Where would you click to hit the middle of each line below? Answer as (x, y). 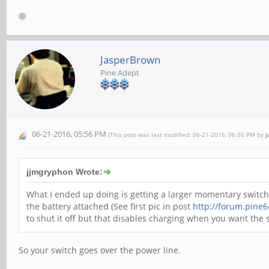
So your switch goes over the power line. (100, 250)
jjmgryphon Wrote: (65, 172)
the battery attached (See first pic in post (110, 206)
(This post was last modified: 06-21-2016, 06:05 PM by (187, 134)
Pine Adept (120, 72)
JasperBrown (130, 59)
